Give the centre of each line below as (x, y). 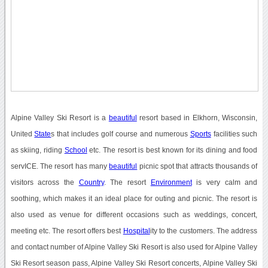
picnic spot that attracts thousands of (197, 166)
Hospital (136, 231)
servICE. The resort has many (60, 166)
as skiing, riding (37, 150)
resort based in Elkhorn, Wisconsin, (197, 118)
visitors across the (45, 182)
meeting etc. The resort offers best (67, 231)
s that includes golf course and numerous (121, 134)
